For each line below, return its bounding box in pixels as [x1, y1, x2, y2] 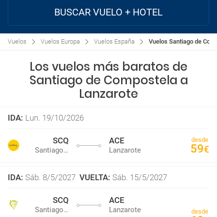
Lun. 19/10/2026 [25, 113, 84, 123]
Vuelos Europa [41, 38, 80, 45]
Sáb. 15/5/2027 [112, 172, 167, 182]
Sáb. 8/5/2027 [25, 172, 76, 182]
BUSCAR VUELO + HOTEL [54, 6, 163, 18]
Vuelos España [94, 38, 135, 45]
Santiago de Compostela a [29, 72, 188, 88]
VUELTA [79, 172, 108, 182]
